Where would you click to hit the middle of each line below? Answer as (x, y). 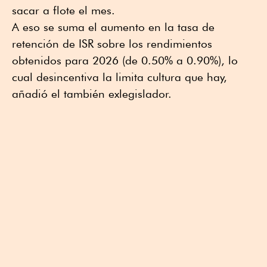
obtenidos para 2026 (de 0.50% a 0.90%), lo (125, 60)
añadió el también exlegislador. (92, 94)
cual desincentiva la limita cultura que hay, (119, 77)
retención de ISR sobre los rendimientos (112, 44)
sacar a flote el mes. (63, 10)
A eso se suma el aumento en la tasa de (113, 27)
